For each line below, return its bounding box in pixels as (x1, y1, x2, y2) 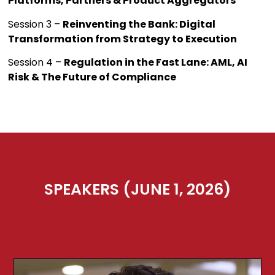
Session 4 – (8, 55, 64, 69)
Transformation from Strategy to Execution (8, 31, 238, 46)
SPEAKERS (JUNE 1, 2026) (44, 179, 231, 201)
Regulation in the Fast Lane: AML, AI (64, 55, 248, 69)
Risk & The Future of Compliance (8, 69, 177, 84)
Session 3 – (8, 17, 63, 31)
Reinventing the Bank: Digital (63, 17, 216, 31)
